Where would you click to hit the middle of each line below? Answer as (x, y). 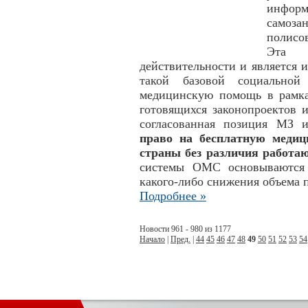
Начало (152, 239)
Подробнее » (173, 196)
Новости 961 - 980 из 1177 (185, 229)
